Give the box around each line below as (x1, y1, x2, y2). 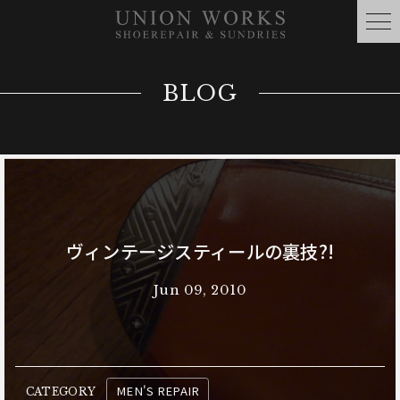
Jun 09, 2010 (153, 281, 247, 298)
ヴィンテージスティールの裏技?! (65, 238, 335, 265)
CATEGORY (25, 384, 96, 398)
